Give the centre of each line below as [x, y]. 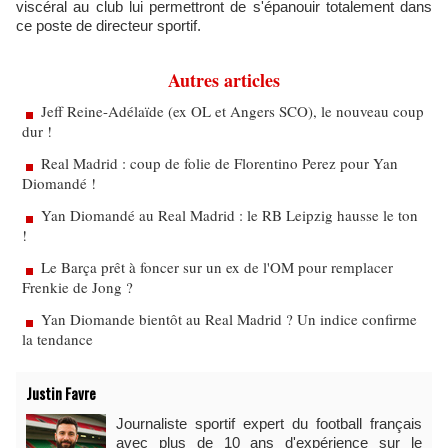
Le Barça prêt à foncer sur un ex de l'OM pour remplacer [217, 267]
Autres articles [224, 80]
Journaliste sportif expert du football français [269, 423]
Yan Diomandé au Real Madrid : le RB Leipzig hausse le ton [229, 215]
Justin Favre [61, 393]
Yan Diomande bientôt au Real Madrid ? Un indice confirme [229, 319]
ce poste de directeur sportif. [108, 25]
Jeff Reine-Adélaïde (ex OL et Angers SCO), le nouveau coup [232, 111]
